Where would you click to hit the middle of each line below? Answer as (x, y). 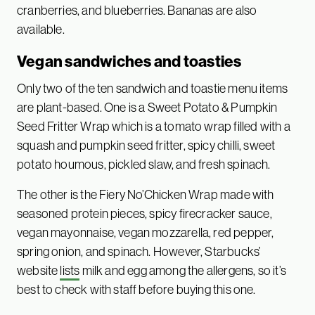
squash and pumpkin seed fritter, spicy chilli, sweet (146, 146)
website (39, 271)
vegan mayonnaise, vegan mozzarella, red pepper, (146, 233)
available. (41, 30)
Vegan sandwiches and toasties (129, 62)
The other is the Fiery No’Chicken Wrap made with (146, 195)
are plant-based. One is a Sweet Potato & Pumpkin (147, 108)
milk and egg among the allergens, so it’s (183, 271)
